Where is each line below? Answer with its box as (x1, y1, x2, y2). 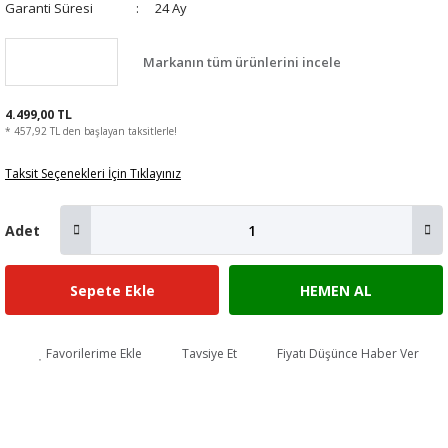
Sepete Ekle (69, 280, 155, 300)
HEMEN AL (300, 280, 372, 300)
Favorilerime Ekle (46, 345, 142, 362)
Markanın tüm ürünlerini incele (143, 52, 341, 71)
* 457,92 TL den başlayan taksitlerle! (5, 124, 177, 138)
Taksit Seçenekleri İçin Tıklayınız (5, 165, 181, 182)
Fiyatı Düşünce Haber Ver (277, 345, 419, 362)
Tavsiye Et (182, 345, 237, 362)
